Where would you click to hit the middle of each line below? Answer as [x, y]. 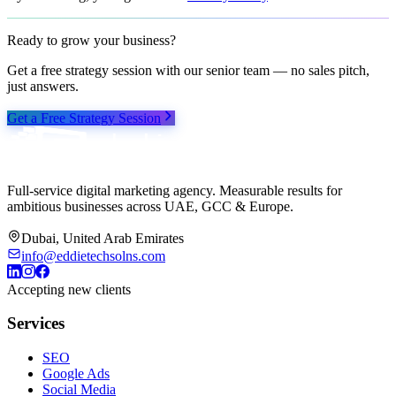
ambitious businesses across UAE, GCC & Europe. [150, 206]
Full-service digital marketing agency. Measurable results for [175, 190]
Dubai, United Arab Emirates [103, 238]
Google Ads [76, 374]
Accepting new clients [69, 289]
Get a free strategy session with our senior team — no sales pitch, [188, 70]
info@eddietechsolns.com [93, 255]
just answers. [43, 86]
